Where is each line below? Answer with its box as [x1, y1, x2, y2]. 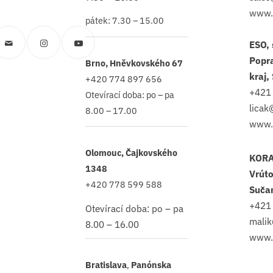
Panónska [131, 259, 171, 271]
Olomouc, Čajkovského [85, 147, 177, 159]
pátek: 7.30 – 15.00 [85, 14, 164, 26]
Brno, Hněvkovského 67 [85, 57, 183, 69]
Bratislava [85, 259, 127, 271]
